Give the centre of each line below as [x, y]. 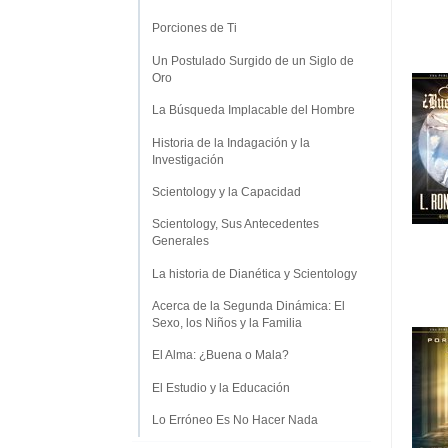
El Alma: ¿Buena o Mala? [220, 355]
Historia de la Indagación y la [231, 142]
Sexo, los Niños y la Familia [227, 323]
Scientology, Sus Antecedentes [235, 224]
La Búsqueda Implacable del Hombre [253, 110]
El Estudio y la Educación [221, 387]
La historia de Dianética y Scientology [254, 273]
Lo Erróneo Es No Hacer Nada [235, 420]
